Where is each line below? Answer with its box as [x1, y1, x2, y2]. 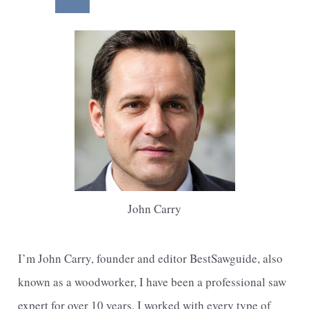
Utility [17, 37, 50, 53]
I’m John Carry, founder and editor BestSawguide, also [18, 250, 283, 267]
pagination [6, 2, 59, 19]
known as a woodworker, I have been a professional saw [18, 274, 287, 290]
